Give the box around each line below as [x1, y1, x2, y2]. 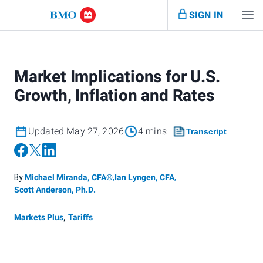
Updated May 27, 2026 [28, 124, 124, 139]
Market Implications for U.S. [14, 65, 220, 89]
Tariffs [68, 211, 93, 224]
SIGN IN [188, 8, 223, 22]
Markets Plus [14, 211, 63, 224]
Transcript [186, 127, 227, 136]
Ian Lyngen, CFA [114, 171, 174, 184]
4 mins [138, 124, 167, 139]
